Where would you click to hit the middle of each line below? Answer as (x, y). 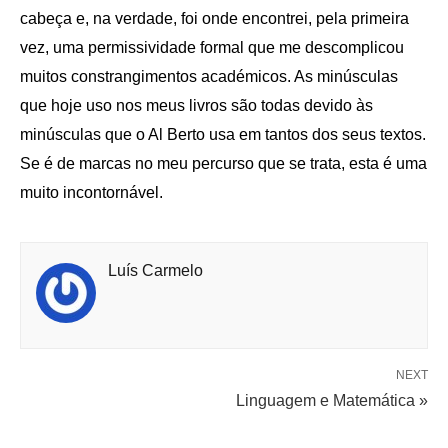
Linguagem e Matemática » (332, 400)
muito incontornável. (91, 192)
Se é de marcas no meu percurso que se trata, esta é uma (223, 163)
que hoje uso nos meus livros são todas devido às (196, 105)
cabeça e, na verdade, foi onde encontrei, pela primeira (214, 18)
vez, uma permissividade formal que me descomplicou (212, 47)
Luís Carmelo (155, 270)
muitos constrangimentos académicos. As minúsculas (209, 76)
